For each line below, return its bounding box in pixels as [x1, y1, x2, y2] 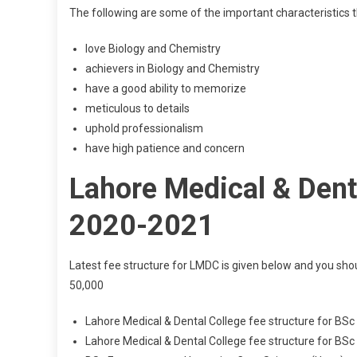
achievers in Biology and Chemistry [85, 62, 260, 75]
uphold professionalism [85, 122, 203, 135]
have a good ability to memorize [85, 82, 246, 95]
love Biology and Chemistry [85, 42, 221, 55]
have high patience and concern [85, 142, 245, 155]
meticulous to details [85, 102, 190, 115]
